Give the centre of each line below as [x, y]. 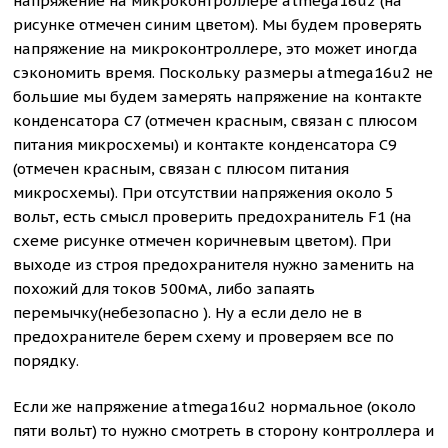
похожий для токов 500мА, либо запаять [164, 288]
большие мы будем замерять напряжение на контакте [218, 96]
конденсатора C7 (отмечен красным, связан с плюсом [215, 120]
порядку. [46, 360]
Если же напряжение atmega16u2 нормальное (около [215, 406]
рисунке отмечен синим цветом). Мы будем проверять [218, 24]
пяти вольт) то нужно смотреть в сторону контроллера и [224, 430]
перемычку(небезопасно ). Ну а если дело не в [188, 312]
